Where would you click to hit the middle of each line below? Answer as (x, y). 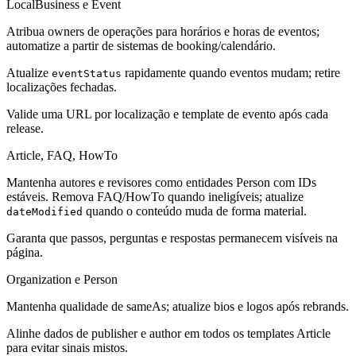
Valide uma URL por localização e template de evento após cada (167, 114)
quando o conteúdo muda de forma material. (195, 211)
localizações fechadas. (62, 87)
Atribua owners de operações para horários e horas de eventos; (163, 31)
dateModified (44, 211)
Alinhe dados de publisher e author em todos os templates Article (168, 333)
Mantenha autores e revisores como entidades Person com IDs (161, 182)
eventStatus (87, 73)
